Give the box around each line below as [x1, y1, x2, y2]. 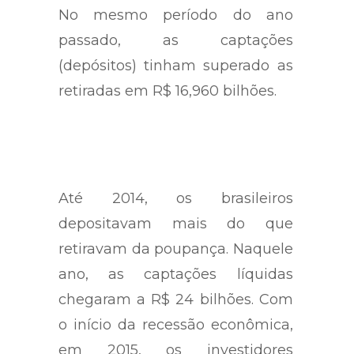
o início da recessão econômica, [58, 315, 293, 333]
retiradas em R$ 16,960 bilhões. [58, 81, 277, 100]
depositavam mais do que [58, 214, 293, 232]
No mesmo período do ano [58, 6, 293, 24]
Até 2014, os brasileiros [58, 189, 293, 207]
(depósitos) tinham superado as [58, 56, 293, 74]
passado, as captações [58, 31, 293, 49]
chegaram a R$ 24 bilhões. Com [58, 290, 293, 308]
